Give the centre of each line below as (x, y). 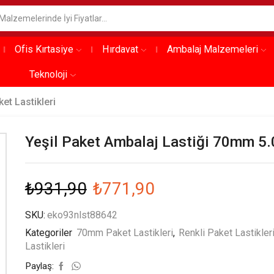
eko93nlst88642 (82, 215)
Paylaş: (39, 266)
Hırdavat (120, 49)
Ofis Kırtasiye (44, 49)
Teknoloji (49, 74)
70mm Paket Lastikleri (124, 233)
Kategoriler (50, 233)
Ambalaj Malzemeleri (213, 49)
